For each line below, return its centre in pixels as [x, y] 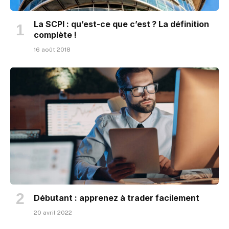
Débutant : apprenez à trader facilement [117, 198]
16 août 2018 [52, 49]
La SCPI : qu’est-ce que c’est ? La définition [121, 24]
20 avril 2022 [53, 213]
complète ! [55, 35]
